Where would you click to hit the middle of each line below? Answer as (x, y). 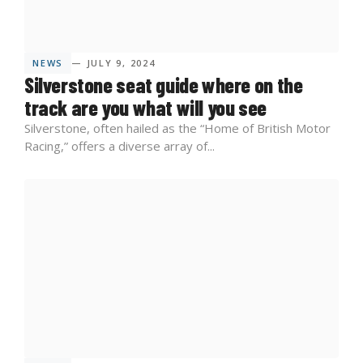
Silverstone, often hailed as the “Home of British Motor (177, 128)
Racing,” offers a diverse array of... (120, 145)
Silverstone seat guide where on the (164, 84)
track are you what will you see (145, 107)
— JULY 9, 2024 (113, 62)
